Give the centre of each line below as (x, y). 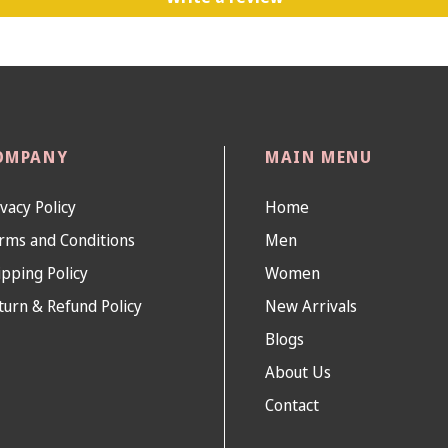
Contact (292, 404)
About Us (298, 371)
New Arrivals (311, 305)
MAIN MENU (319, 156)
